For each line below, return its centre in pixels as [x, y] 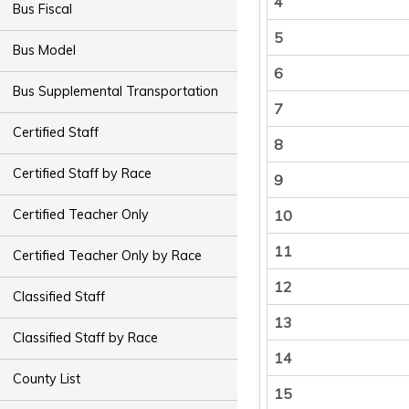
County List [47, 379]
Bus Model [45, 51]
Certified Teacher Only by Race [108, 256]
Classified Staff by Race [86, 338]
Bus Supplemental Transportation [116, 92]
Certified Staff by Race [83, 174]
